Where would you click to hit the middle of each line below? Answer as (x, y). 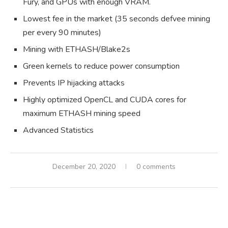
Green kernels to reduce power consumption (101, 66)
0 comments (156, 166)
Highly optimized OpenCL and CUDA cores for (105, 99)
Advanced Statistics (58, 130)
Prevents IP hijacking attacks (74, 83)
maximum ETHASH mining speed (82, 113)
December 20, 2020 (84, 166)
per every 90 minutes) (62, 32)
